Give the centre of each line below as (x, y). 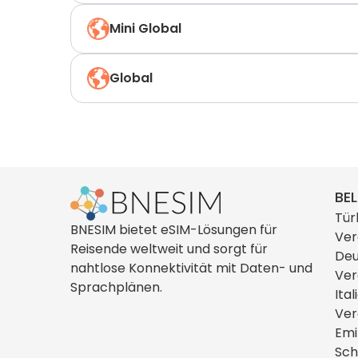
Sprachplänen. (116, 287)
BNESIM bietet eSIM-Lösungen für (174, 229)
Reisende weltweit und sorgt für (169, 249)
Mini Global (145, 28)
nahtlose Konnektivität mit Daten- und (191, 268)
